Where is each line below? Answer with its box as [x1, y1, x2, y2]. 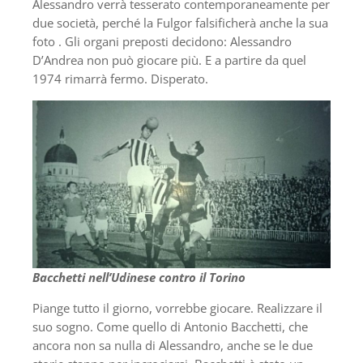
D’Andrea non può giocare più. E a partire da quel [32, 52, 306, 68]
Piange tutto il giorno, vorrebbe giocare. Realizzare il [32, 299, 322, 316]
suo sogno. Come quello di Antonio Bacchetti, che [32, 318, 308, 335]
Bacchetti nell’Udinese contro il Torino [32, 268, 246, 285]
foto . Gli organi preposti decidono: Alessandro [32, 33, 292, 49]
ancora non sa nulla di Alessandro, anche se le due [32, 336, 313, 353]
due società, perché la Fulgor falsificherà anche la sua [32, 15, 328, 31]
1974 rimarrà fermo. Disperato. [32, 70, 208, 87]
